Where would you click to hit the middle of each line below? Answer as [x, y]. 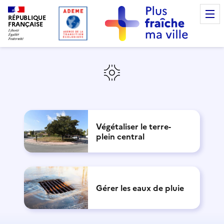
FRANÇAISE [25, 24]
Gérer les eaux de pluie [140, 188]
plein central [120, 136]
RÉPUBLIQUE [27, 17]
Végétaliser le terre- [133, 126]
